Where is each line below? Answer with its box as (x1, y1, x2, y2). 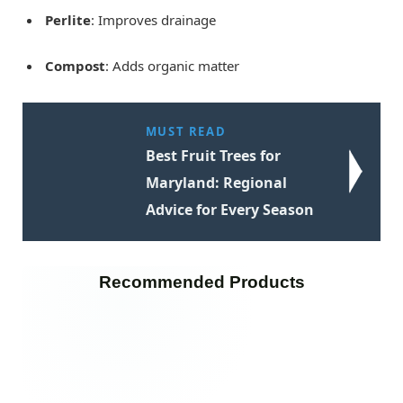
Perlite (45, 11, 91, 30)
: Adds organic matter (105, 57, 239, 76)
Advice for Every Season (145, 200, 314, 220)
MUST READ (145, 123, 227, 140)
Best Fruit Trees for (145, 146, 281, 166)
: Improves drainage (91, 11, 216, 30)
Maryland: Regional (145, 173, 287, 193)
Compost (45, 57, 105, 76)
